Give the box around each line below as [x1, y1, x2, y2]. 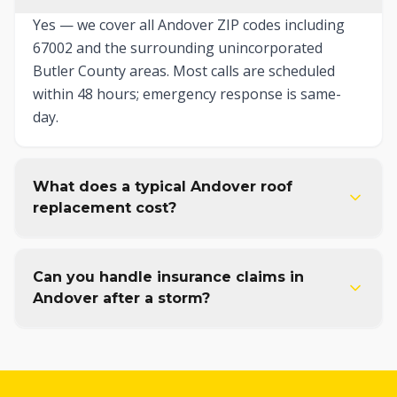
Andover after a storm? [33, 290, 210, 307]
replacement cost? [33, 199, 176, 216]
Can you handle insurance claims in [33, 269, 304, 285]
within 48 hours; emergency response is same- [33, 84, 341, 104]
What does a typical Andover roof [33, 178, 292, 195]
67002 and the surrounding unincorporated [33, 38, 323, 58]
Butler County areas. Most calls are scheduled [33, 61, 335, 81]
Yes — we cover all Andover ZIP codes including [33, 15, 345, 35]
